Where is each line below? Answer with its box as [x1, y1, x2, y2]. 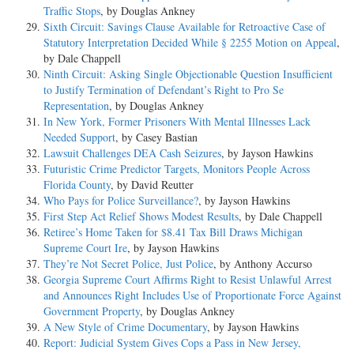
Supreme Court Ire [43, 239, 127, 255]
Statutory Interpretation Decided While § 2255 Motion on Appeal [43, 34, 337, 50]
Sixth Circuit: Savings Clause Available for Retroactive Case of [43, 18, 326, 34]
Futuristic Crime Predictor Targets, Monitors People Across [43, 160, 310, 176]
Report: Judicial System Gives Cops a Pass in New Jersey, [43, 334, 301, 350]
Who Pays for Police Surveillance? [43, 192, 198, 208]
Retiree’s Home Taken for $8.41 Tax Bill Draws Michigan [43, 224, 303, 239]
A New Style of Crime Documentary [43, 318, 207, 334]
